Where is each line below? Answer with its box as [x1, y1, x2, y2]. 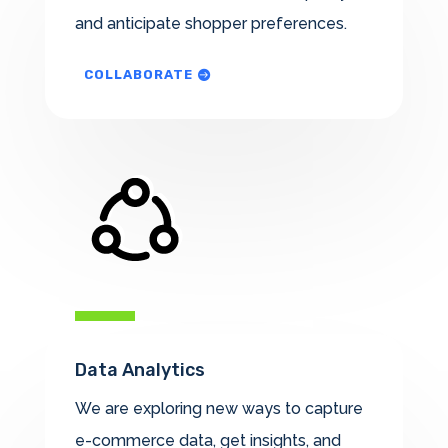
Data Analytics [74, 359, 205, 382]
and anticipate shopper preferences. [74, 13, 347, 33]
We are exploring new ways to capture [74, 399, 363, 419]
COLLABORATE [83, 66, 193, 82]
